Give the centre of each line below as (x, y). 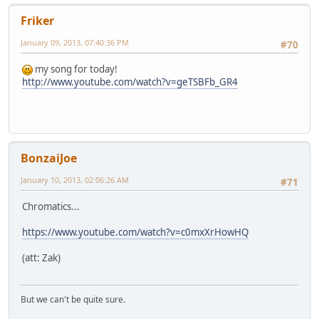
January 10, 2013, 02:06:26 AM (75, 179)
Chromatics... (51, 207)
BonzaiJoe (49, 158)
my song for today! (75, 69)
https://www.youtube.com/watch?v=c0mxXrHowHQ (135, 232)
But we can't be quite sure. (73, 300)
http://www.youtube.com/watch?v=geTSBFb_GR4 (130, 82)
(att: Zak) (41, 258)
